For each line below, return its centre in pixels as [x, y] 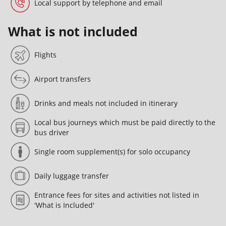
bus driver [52, 132]
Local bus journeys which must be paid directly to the [125, 122]
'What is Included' [64, 205]
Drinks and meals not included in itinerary [106, 103]
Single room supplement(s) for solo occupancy [112, 151]
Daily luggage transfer [72, 176]
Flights [45, 54]
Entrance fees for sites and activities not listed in [117, 195]
